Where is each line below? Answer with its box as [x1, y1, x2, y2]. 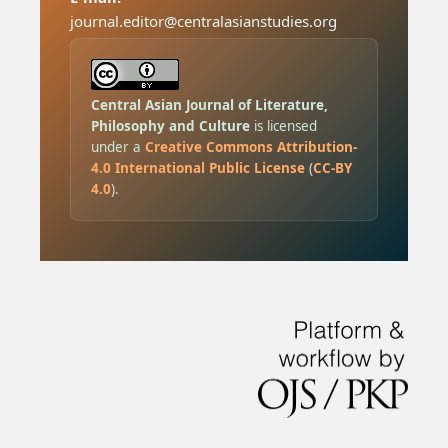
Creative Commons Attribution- [144, 137, 357, 156]
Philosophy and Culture [90, 116, 250, 135]
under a [90, 137, 145, 156]
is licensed [249, 116, 317, 135]
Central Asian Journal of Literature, [90, 95, 328, 114]
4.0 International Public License [90, 158, 305, 177]
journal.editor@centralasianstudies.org [69, 10, 337, 31]
